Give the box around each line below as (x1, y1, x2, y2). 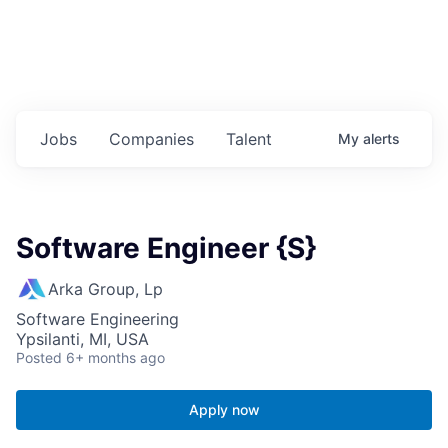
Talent (226, 129, 272, 150)
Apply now (188, 401, 260, 419)
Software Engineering (16, 309, 179, 330)
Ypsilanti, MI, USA (16, 329, 149, 350)
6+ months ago (66, 349, 165, 367)
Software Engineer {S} (16, 231, 316, 266)
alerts (363, 130, 400, 148)
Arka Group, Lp (48, 279, 163, 300)
